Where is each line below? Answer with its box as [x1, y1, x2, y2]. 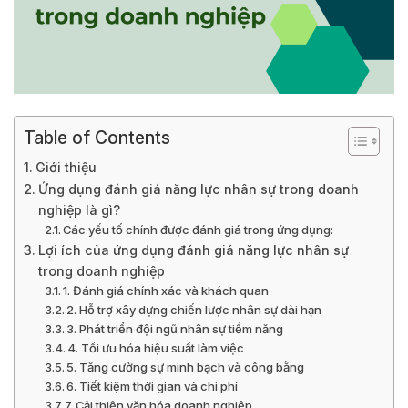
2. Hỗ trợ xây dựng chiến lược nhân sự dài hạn [66, 301, 322, 317]
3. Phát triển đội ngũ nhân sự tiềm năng [66, 321, 284, 336]
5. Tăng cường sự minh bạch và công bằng [66, 359, 305, 374]
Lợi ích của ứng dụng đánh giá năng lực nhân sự [37, 241, 349, 258]
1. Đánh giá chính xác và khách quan [63, 282, 270, 298]
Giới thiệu [35, 158, 97, 175]
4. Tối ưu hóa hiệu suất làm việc [67, 340, 245, 355]
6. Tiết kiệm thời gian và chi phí [66, 378, 239, 393]
